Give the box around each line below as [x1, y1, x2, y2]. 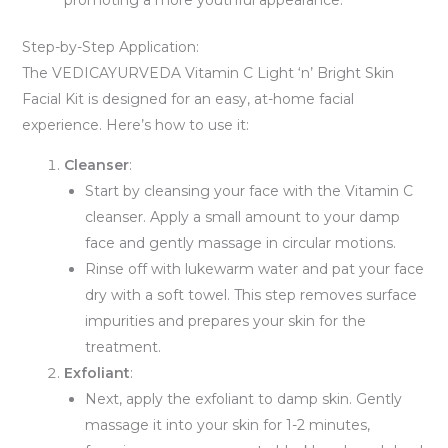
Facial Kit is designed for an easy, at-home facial [21, 90, 354, 108]
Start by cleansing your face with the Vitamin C [84, 182, 413, 200]
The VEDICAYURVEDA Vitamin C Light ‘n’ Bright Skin [21, 64, 394, 82]
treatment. [84, 338, 161, 356]
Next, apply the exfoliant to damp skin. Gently [84, 390, 402, 408]
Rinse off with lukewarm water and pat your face [84, 260, 424, 278]
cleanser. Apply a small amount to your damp [84, 208, 400, 226]
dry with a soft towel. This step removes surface [84, 286, 417, 304]
